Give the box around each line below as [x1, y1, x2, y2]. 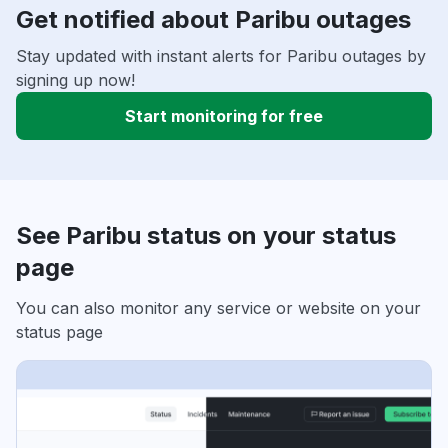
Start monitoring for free [125, 106, 323, 127]
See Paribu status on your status [16, 221, 396, 251]
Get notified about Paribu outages [16, 5, 411, 35]
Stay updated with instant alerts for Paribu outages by [16, 46, 426, 67]
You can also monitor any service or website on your [16, 298, 421, 319]
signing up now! [16, 70, 135, 91]
